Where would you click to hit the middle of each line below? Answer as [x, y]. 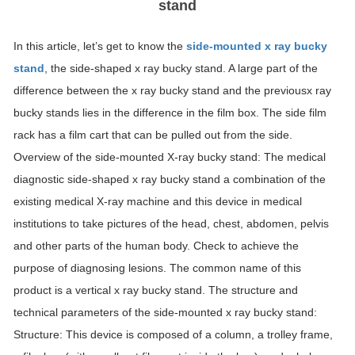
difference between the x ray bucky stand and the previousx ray [172, 90]
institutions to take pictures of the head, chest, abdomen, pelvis [171, 223]
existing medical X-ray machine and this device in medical [158, 201]
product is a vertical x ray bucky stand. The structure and [156, 290]
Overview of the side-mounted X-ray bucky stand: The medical [170, 157]
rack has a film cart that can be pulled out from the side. [153, 135]
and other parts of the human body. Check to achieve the [156, 246]
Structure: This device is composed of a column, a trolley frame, [173, 334]
